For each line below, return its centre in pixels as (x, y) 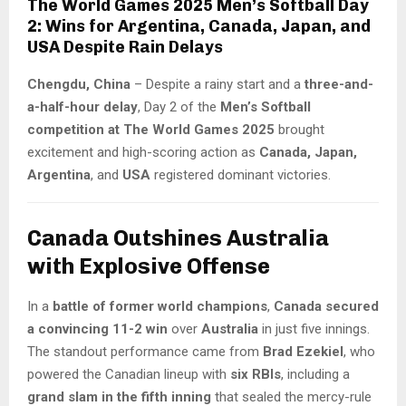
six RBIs (256, 374)
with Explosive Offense (149, 266)
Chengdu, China (79, 85)
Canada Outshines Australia (178, 237)
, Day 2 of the (179, 107)
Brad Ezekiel (303, 351)
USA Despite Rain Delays (125, 48)
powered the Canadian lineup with (129, 374)
